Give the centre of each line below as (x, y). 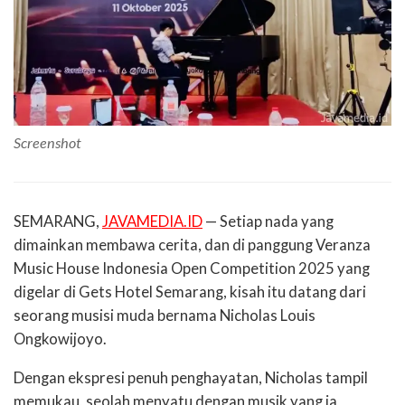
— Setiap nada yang (268, 222)
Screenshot (47, 143)
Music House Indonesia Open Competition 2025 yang (192, 269)
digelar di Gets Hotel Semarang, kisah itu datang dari (190, 292)
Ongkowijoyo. (60, 339)
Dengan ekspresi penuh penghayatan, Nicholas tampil (191, 378)
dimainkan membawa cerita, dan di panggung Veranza (192, 245)
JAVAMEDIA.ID (152, 222)
